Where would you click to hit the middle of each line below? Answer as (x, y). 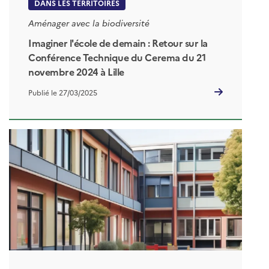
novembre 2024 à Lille (76, 72)
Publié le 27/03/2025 (63, 92)
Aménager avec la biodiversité (89, 23)
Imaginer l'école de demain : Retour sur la (118, 43)
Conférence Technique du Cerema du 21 (117, 57)
